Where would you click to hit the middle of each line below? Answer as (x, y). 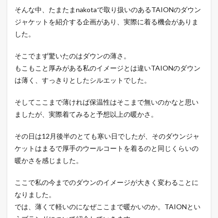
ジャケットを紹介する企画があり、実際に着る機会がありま (107, 22)
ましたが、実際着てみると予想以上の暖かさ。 (86, 114)
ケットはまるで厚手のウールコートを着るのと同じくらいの (107, 148)
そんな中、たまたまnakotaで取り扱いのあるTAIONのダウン (108, 10)
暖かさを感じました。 (49, 161)
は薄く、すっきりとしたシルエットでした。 (83, 80)
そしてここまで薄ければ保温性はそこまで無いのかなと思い (107, 102)
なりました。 (35, 195)
